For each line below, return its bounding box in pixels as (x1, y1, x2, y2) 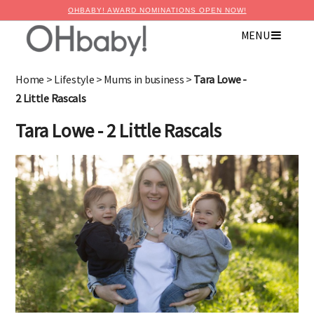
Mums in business (104, 72, 184, 86)
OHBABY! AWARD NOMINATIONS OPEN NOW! (67, 6, 247, 14)
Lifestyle (54, 72, 95, 86)
